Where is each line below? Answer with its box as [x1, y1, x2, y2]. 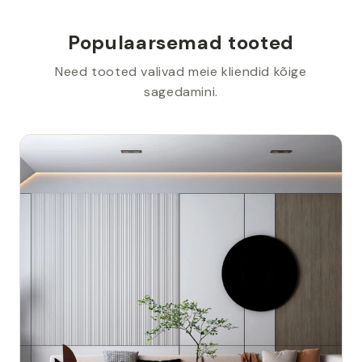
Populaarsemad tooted [68, 30, 294, 55]
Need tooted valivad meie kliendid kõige [55, 63, 307, 80]
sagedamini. [144, 83, 218, 100]
